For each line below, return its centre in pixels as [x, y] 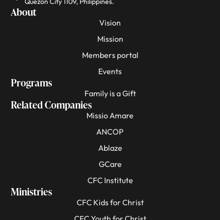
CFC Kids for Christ [110, 202]
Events [110, 71]
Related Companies [52, 104]
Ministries [32, 191]
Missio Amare [110, 115]
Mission [110, 39]
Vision [110, 22]
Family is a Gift [110, 93]
